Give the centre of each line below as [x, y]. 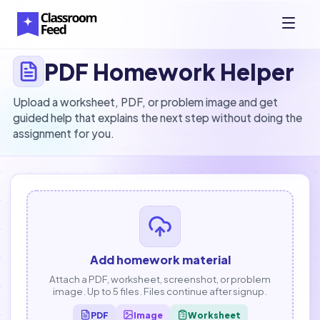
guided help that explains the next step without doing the [157, 117]
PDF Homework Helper [169, 71]
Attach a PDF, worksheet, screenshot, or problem [160, 279]
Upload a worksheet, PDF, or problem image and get [145, 102]
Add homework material [160, 259]
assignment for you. [64, 133]
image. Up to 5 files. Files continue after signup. [160, 291]
